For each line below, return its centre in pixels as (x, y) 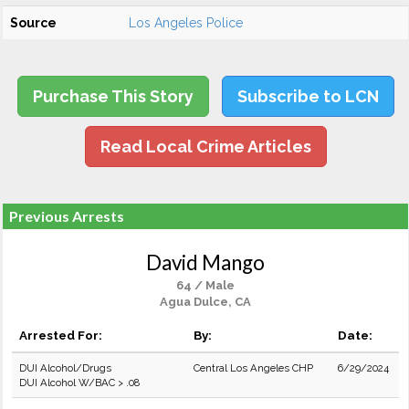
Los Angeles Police (186, 23)
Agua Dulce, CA (205, 302)
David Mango (205, 262)
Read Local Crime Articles (205, 147)
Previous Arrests (67, 216)
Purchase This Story (113, 96)
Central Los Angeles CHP (253, 368)
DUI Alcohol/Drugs (65, 368)
